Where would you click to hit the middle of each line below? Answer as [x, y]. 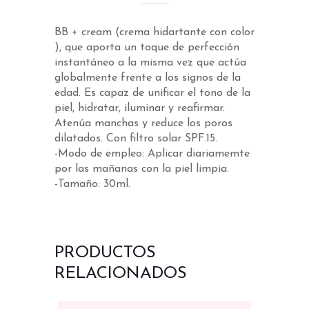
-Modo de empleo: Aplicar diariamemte [152, 153]
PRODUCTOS [105, 253]
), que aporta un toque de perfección [147, 47]
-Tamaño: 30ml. [92, 184]
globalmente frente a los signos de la [148, 78]
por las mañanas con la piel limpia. [142, 169]
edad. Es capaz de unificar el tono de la [152, 93]
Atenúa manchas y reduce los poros [143, 123]
